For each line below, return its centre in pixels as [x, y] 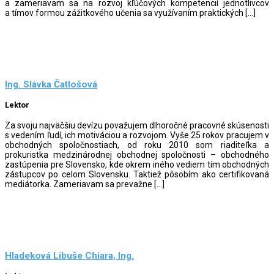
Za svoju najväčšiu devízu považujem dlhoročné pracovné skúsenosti [137, 125]
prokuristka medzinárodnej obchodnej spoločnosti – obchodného [137, 154]
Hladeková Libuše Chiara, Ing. [69, 256]
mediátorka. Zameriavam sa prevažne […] [85, 184]
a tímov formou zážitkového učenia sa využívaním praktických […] [130, 13]
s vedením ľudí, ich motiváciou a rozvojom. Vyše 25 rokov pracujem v [137, 135]
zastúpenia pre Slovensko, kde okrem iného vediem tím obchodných [137, 164]
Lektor [17, 105]
